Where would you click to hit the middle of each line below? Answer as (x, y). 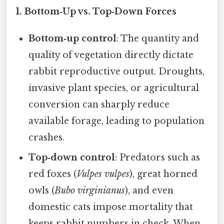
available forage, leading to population (117, 121)
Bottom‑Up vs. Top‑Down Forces (100, 12)
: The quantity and (158, 39)
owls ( (42, 191)
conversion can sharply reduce (99, 105)
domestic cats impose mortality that (111, 207)
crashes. (47, 138)
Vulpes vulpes (103, 174)
